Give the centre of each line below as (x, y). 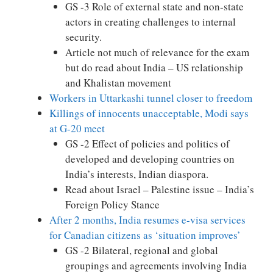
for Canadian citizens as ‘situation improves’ (145, 235)
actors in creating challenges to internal (150, 21)
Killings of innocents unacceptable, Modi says (149, 113)
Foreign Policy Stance (112, 204)
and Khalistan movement (118, 82)
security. (83, 37)
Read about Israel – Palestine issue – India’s (159, 189)
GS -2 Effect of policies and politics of (147, 143)
